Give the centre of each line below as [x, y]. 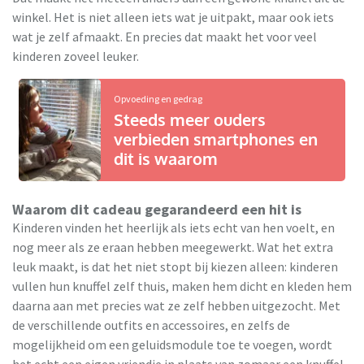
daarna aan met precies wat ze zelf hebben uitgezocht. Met [176, 305]
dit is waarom [165, 158]
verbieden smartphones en [215, 139]
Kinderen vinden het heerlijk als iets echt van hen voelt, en [173, 227]
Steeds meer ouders [189, 119]
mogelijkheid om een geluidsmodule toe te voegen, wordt [172, 344]
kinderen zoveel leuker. [76, 56]
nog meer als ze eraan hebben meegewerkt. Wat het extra [173, 247]
